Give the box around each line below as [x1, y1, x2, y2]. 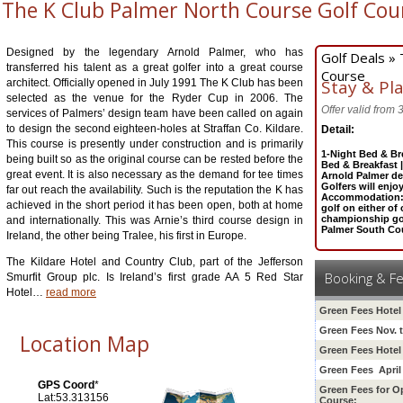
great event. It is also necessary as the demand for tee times [6, 168, 303, 181]
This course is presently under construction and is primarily [6, 138, 303, 150]
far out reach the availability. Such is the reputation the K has [6, 184, 303, 196]
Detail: [321, 123, 354, 136]
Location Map [20, 329, 149, 358]
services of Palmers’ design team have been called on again [6, 107, 303, 120]
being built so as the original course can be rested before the [6, 153, 303, 166]
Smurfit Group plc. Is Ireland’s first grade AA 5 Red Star [6, 271, 303, 283]
